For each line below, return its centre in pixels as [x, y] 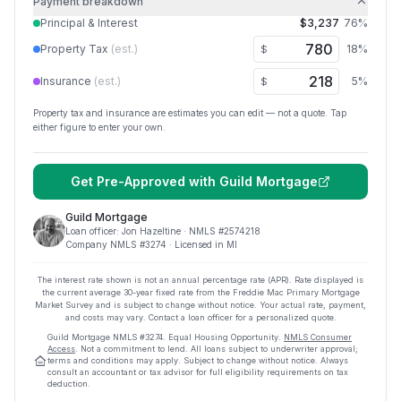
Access [61, 349]
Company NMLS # [105, 244]
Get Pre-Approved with [145, 181]
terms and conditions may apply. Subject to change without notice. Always [198, 360]
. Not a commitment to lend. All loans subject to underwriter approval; [217, 349]
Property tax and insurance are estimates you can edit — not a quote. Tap [190, 113]
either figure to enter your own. [99, 127]
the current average [82, 292]
